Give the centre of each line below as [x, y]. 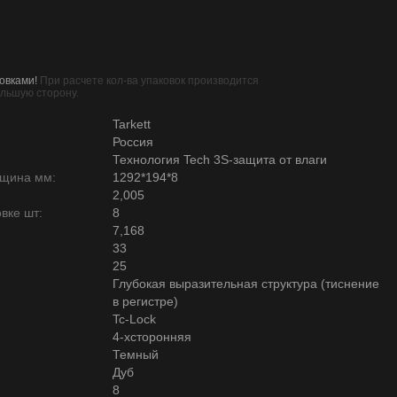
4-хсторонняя [152, 337]
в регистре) [145, 301]
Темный [136, 354]
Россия [133, 142]
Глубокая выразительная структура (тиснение [246, 284]
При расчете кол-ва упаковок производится [148, 81]
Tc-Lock [134, 319]
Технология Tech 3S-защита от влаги [220, 160]
